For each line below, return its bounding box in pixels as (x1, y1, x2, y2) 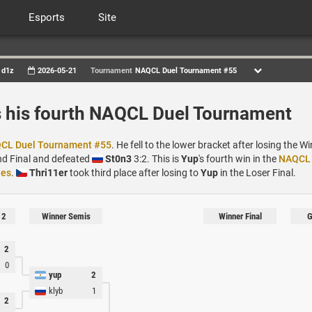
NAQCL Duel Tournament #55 (135, 65, 237, 75)
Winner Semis (41, 211, 91, 221)
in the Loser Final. (218, 167, 296, 178)
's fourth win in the (198, 153, 279, 164)
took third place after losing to (68, 167, 201, 178)
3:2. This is (132, 153, 181, 164)
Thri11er (29, 167, 68, 178)
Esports (29, 11, 65, 24)
